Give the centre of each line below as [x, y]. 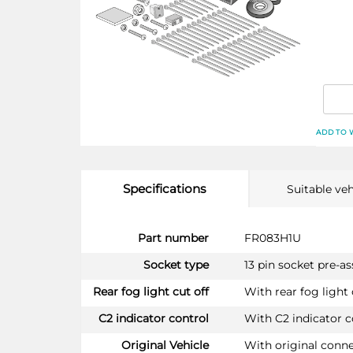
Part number [173, 238]
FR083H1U [272, 238]
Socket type [176, 264]
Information [113, 247]
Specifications [165, 188]
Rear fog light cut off [151, 291]
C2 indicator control [154, 318]
